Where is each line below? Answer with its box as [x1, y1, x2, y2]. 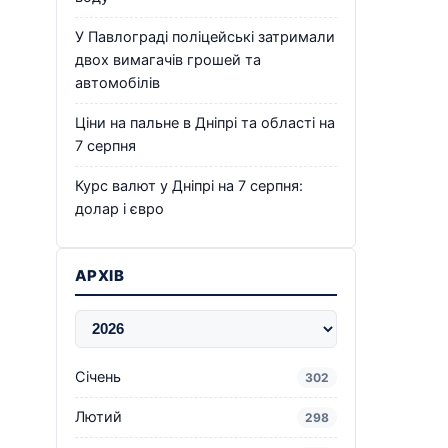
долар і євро [75, 199, 164, 218]
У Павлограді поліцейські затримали [75, 27, 335, 46]
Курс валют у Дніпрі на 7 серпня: [75, 176, 303, 195]
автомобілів [75, 73, 160, 92]
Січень [75, 367, 121, 386]
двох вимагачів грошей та [75, 50, 261, 69]
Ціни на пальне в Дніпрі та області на [75, 113, 335, 132]
